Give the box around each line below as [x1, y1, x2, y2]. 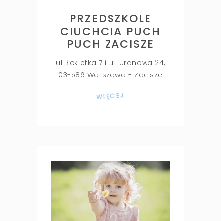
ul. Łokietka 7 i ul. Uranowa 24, [56, 58, 165, 68]
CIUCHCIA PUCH [60, 24, 161, 39]
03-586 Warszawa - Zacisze [58, 70, 163, 80]
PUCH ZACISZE [66, 37, 155, 52]
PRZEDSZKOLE [69, 11, 152, 27]
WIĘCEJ [96, 91, 125, 102]
